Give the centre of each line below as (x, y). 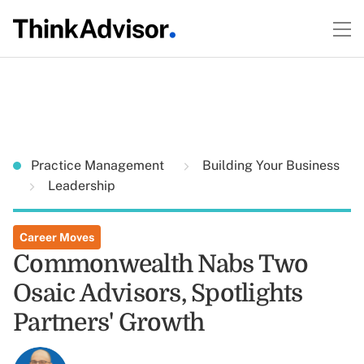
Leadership (80, 186)
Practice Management (99, 165)
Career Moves (57, 237)
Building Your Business (269, 165)
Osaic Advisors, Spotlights (158, 293)
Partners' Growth (108, 323)
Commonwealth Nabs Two (161, 264)
